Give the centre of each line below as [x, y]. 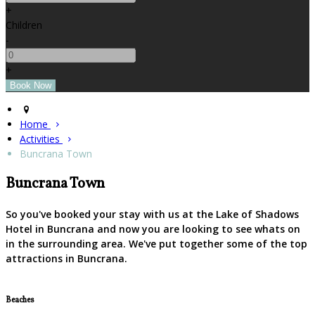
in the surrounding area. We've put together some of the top [156, 244]
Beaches [20, 300]
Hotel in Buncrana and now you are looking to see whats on [153, 229]
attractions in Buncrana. [66, 259]
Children [24, 25]
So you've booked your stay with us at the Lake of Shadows [152, 214]
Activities [41, 139]
